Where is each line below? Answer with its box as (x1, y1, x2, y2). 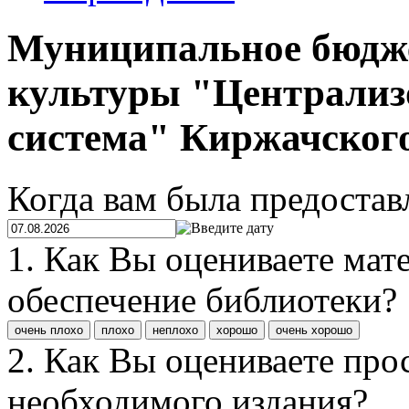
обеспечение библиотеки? (7, 279, 397, 320)
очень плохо (15, 322, 83, 337)
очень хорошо (276, 322, 352, 337)
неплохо (152, 322, 198, 337)
